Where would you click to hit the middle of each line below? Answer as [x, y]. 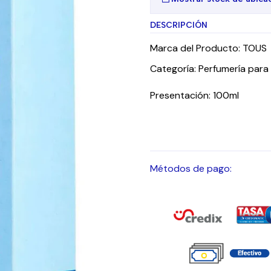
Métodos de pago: [191, 168]
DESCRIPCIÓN [179, 25]
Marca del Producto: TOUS [208, 48]
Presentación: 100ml [194, 95]
